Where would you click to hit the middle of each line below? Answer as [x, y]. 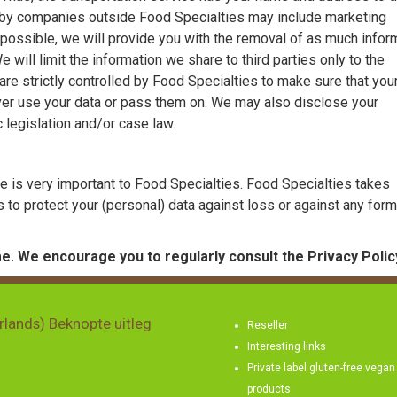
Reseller [268, 325]
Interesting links [287, 346]
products [269, 389]
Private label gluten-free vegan [321, 367]
